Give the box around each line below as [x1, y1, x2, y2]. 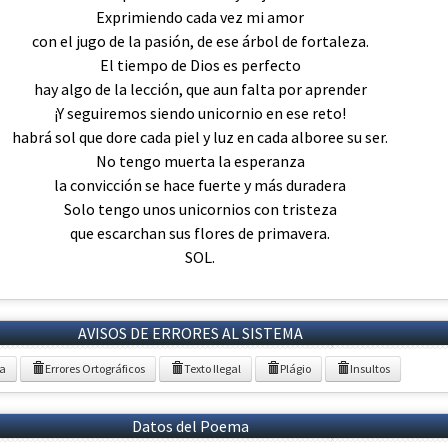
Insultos [350, 360, 390, 376]
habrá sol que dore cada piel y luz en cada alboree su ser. [12, 126, 388, 147]
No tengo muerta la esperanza [95, 150, 305, 171]
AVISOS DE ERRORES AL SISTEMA [77, 322, 303, 343]
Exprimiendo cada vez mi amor [96, 6, 304, 27]
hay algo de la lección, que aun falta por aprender [33, 78, 367, 99]
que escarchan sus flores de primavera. [70, 222, 330, 243]
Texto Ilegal [184, 360, 241, 376]
